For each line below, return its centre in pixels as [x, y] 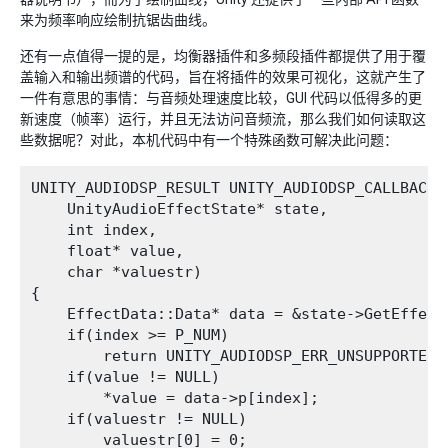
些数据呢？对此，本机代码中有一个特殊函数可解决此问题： [209, 140]
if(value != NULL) [125, 377]
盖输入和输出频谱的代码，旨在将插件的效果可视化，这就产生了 [223, 77]
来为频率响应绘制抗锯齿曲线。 [118, 20]
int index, [94, 230]
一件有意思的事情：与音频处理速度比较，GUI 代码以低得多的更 [221, 98]
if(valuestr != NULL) [139, 419]
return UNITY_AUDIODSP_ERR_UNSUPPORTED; [238, 356]
